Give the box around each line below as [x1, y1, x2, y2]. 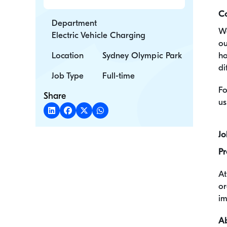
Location [52, 50, 84, 60]
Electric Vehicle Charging [52, 30, 146, 40]
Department [52, 18, 97, 28]
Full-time [102, 70, 135, 81]
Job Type [52, 70, 84, 81]
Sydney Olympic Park [102, 50, 182, 60]
